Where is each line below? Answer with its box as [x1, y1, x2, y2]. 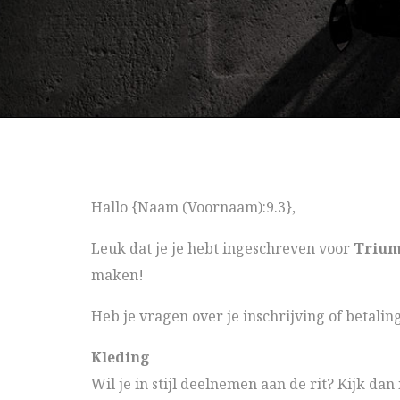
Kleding [91, 347, 150, 367]
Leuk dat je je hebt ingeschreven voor [91, 238, 354, 258]
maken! [91, 265, 144, 285]
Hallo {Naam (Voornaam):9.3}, [91, 197, 296, 217]
